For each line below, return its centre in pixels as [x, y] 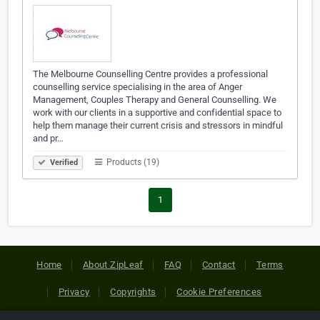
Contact [219, 265]
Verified [63, 163]
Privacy [74, 292]
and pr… [48, 139]
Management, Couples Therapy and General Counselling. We [155, 100]
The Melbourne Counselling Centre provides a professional [150, 74]
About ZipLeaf [113, 265]
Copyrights [133, 292]
